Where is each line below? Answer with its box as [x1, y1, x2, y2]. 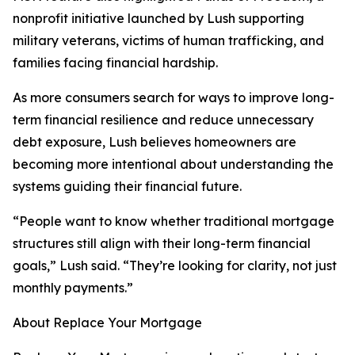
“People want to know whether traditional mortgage [13, 213, 334, 230]
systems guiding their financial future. [13, 178, 242, 195]
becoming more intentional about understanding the [13, 156, 334, 173]
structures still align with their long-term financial [13, 235, 311, 252]
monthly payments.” [13, 280, 133, 296]
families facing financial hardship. [13, 55, 218, 71]
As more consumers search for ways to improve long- [13, 90, 334, 106]
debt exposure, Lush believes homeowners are [13, 134, 296, 151]
